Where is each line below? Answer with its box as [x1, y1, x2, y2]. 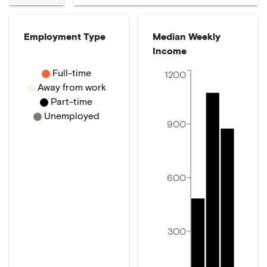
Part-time [51, 95, 92, 107]
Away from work [37, 81, 106, 92]
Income [153, 45, 187, 56]
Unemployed [44, 110, 100, 121]
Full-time [52, 67, 91, 78]
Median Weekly [153, 30, 221, 42]
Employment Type [24, 30, 105, 42]
